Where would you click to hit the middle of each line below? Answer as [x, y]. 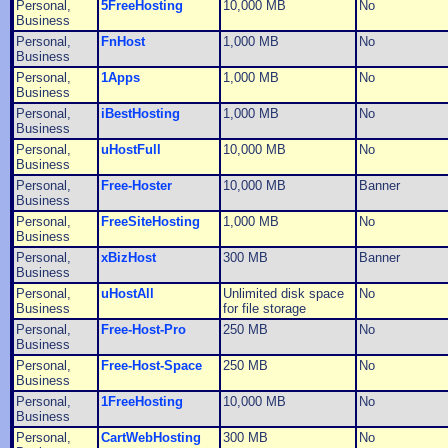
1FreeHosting [142, 402]
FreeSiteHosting [150, 222]
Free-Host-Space [151, 366]
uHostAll [127, 294]
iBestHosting [140, 114]
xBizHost [128, 258]
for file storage [264, 309]
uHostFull [131, 150]
